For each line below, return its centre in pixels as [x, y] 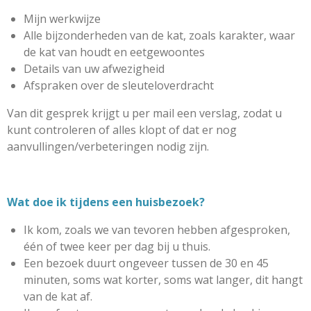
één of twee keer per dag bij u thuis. [117, 246]
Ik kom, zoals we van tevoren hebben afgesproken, [157, 230]
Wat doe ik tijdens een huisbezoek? [107, 202]
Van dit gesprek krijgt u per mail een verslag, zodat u [144, 113]
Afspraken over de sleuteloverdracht [119, 85]
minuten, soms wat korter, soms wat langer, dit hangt [163, 280]
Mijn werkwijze [62, 19]
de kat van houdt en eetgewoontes [114, 52]
